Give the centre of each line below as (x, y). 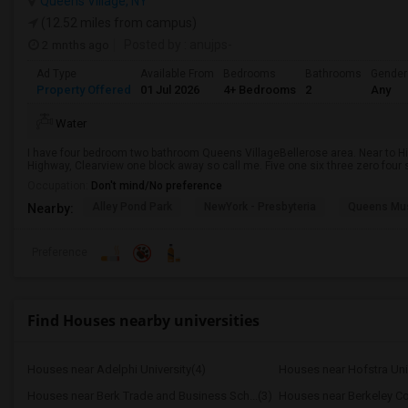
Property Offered (84, 90)
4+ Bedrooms (260, 90)
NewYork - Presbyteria (260, 207)
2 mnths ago (74, 45)
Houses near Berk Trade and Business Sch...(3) (150, 396)
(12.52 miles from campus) (117, 23)
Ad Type (56, 74)
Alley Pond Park (132, 207)
